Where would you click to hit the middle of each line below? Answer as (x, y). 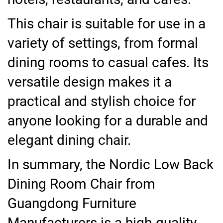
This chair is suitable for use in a (107, 24)
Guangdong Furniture (72, 204)
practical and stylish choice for (102, 102)
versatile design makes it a (90, 82)
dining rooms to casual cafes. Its (108, 63)
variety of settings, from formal (103, 43)
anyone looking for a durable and (108, 121)
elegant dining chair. (69, 140)
